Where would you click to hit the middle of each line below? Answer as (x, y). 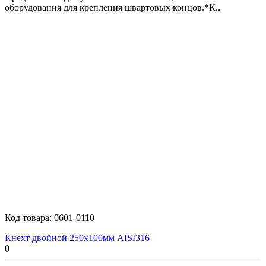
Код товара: (29, 217)
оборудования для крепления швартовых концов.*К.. (113, 7)
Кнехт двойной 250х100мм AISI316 (77, 237)
